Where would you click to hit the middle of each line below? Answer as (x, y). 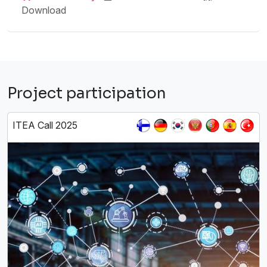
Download (44, 10)
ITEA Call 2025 (45, 125)
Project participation (87, 93)
